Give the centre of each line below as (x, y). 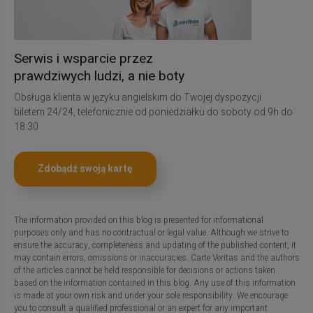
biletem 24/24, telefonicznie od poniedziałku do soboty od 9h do (153, 113)
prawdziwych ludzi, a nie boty (99, 77)
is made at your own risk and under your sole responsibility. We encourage (151, 296)
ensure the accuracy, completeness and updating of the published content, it (155, 246)
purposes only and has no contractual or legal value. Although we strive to (151, 233)
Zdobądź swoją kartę (85, 169)
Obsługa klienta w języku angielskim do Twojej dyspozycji (137, 98)
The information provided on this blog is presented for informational (138, 220)
